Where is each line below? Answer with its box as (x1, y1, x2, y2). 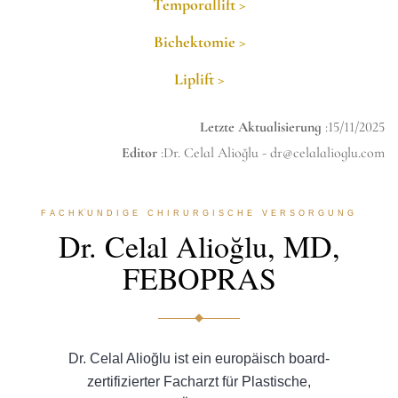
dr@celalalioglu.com (270, 144, 385, 163)
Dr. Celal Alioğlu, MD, (58, 226, 340, 267)
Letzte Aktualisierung (200, 118, 322, 137)
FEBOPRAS (122, 258, 276, 299)
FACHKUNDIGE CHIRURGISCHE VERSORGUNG (41, 209, 357, 219)
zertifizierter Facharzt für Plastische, (87, 374, 311, 390)
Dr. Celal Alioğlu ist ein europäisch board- (68, 351, 330, 367)
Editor (122, 144, 157, 163)
